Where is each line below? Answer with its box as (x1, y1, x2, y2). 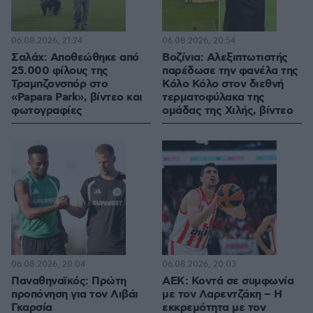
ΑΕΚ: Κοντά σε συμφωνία (162, 274, 293, 289)
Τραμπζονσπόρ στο (11, 77, 108, 92)
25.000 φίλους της (11, 64, 108, 79)
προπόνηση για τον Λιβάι (11, 287, 138, 303)
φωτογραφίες (11, 103, 82, 119)
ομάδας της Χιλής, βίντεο (162, 103, 293, 119)
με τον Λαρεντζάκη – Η (162, 287, 282, 303)
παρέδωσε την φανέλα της (162, 64, 298, 79)
